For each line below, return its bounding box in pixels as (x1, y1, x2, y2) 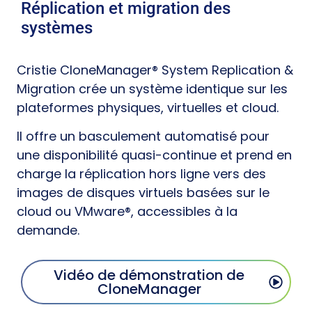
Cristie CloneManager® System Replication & (17, 61, 293, 79)
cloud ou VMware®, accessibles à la (17, 203, 237, 221)
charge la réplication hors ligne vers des (17, 165, 266, 183)
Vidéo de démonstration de (54, 265, 244, 285)
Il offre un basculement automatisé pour (17, 127, 270, 146)
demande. (17, 221, 79, 240)
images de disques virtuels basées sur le (17, 184, 270, 202)
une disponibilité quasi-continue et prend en (17, 146, 292, 164)
